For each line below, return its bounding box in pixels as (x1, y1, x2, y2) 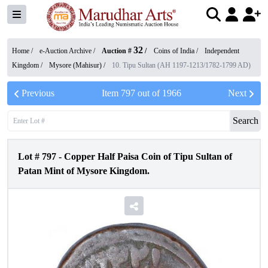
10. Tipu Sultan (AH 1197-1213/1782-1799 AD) (112, 61, 251, 69)
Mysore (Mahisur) (49, 61, 102, 69)
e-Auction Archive (39, 47, 92, 55)
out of (135, 88, 162, 98)
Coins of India (154, 47, 194, 55)
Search (233, 115, 258, 126)
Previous (22, 88, 54, 98)
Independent (205, 47, 239, 55)
